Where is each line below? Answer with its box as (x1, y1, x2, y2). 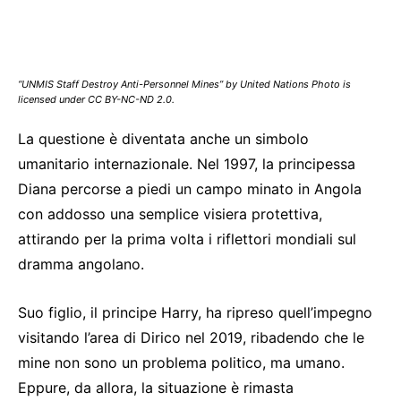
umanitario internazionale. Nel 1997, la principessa (18, 155, 355, 174)
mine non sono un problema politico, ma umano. (18, 354, 345, 372)
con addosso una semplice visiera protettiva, (18, 205, 322, 224)
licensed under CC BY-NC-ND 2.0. (18, 93, 175, 107)
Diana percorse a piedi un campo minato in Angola (18, 180, 362, 199)
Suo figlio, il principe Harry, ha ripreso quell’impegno (18, 303, 372, 322)
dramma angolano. (18, 255, 144, 274)
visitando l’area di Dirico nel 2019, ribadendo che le (18, 328, 364, 347)
